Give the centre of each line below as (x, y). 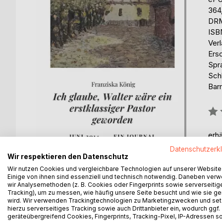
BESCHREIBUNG (76, 199)
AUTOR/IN (145, 199)
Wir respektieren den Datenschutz (68, 157)
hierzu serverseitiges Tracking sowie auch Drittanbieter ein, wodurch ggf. (114, 208)
